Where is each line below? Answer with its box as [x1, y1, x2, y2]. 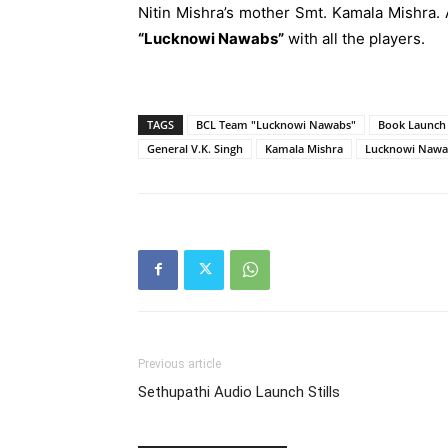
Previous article [138, 356, 221, 371]
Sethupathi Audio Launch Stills [138, 382, 340, 401]
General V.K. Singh [147, 140, 243, 156]
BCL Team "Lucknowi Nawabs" [196, 116, 356, 132]
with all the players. [284, 28, 425, 48]
